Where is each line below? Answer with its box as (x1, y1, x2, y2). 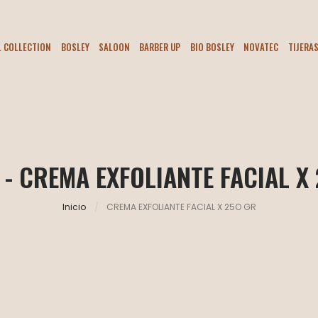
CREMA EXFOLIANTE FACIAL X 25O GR (106, 201, 256, 213)
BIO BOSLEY (190, 40, 234, 54)
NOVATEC (243, 40, 279, 54)
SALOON (99, 40, 131, 54)
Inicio (62, 201, 86, 213)
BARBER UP (139, 40, 181, 54)
